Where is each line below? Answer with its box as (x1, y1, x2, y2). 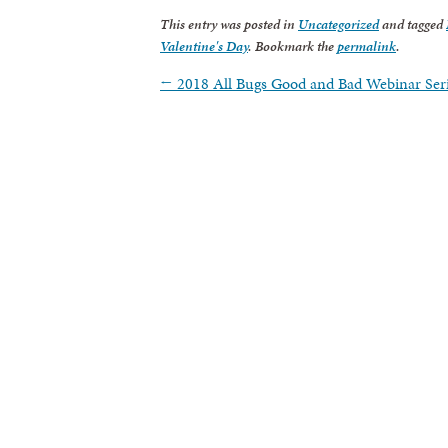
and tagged (379, 14, 446, 34)
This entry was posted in (160, 14, 298, 34)
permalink (337, 36, 396, 56)
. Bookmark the (248, 36, 337, 56)
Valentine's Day (160, 36, 248, 56)
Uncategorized (298, 14, 379, 34)
